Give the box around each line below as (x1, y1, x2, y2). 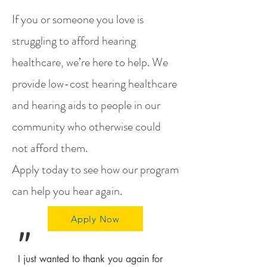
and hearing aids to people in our (12, 97, 160, 114)
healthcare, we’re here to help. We (12, 54, 168, 71)
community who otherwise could (12, 118, 161, 135)
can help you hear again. (12, 182, 122, 200)
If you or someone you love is (12, 11, 144, 28)
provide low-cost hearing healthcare (12, 75, 177, 92)
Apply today (12, 161, 69, 178)
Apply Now (71, 213, 120, 225)
